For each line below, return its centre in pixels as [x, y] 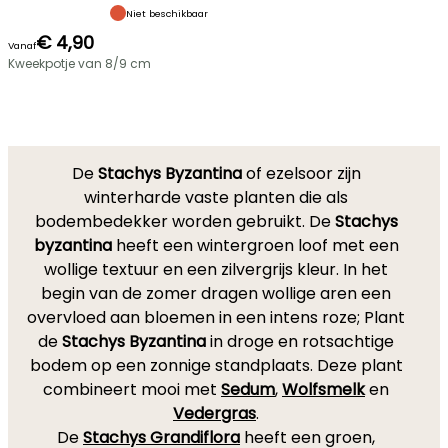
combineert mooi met [132, 389]
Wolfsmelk [323, 389]
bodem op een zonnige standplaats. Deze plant [216, 365]
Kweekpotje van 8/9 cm [79, 63]
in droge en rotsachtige [300, 341]
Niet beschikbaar [167, 13]
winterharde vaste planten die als [216, 197]
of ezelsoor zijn [301, 173]
